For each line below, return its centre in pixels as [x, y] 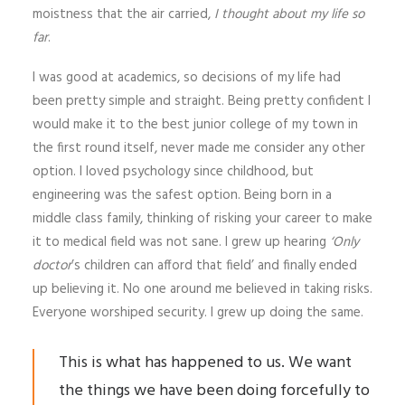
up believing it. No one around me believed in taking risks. [202, 290]
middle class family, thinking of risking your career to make [202, 219]
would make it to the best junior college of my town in [195, 125]
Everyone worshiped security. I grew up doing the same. [198, 313]
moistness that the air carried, [123, 15]
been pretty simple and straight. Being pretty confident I [202, 102]
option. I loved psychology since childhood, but [173, 172]
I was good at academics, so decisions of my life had [187, 78]
